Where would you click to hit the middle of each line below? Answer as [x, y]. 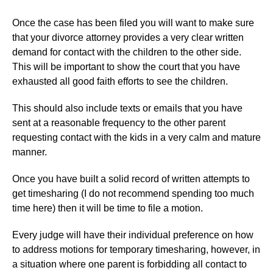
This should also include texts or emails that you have [127, 108]
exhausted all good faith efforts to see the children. [120, 81]
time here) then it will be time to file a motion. [108, 208]
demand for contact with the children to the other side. [127, 52]
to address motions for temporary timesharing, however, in [136, 249]
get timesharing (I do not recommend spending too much [133, 193]
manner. [30, 152]
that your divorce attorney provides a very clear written [128, 37]
